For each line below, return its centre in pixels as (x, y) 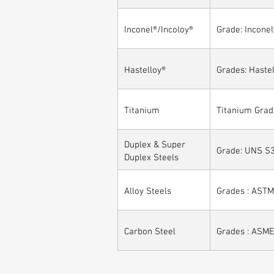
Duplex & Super (155, 143)
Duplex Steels (151, 156)
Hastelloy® (145, 68)
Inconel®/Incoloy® (159, 28)
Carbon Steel (150, 230)
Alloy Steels (148, 190)
